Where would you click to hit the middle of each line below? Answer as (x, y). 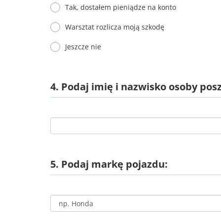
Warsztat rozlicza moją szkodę (115, 27)
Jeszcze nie (83, 47)
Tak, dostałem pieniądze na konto (121, 7)
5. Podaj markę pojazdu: (109, 164)
